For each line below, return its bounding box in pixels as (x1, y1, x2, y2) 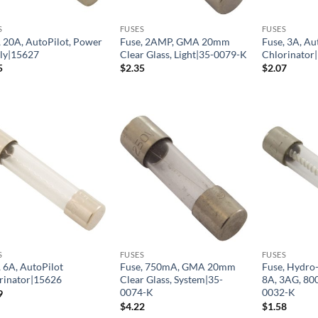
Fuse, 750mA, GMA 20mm (119, 261, 236, 273)
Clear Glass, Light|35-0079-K (119, 48, 247, 60)
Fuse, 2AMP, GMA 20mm (119, 35, 230, 48)
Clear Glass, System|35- (119, 273, 223, 286)
